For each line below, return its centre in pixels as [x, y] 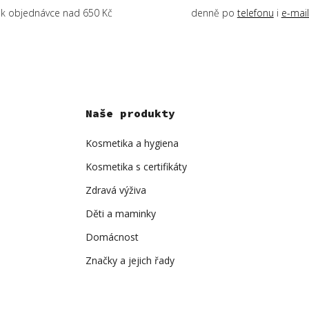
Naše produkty [130, 113]
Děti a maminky [121, 213]
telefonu [255, 12]
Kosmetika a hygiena [132, 143]
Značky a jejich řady [130, 260]
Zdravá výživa [116, 190]
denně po [214, 12]
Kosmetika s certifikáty [136, 166]
